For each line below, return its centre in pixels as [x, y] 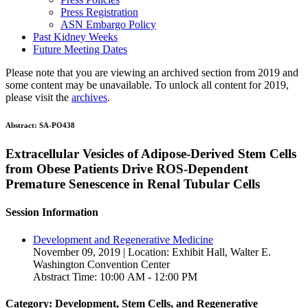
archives [89, 98]
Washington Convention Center [101, 264]
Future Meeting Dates [80, 49]
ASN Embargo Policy [108, 25]
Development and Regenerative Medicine [123, 239]
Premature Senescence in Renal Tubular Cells [133, 184]
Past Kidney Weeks [75, 37]
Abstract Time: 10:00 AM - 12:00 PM [115, 276]
